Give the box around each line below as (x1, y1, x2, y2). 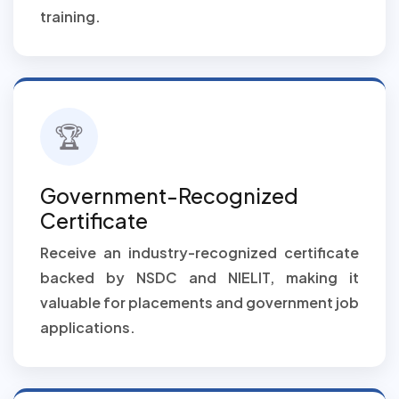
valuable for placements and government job (40, 293, 359, 312)
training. (40, 7, 101, 26)
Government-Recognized (40, 183, 298, 208)
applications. (40, 318, 135, 337)
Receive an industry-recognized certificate (40, 243, 359, 262)
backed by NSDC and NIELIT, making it (40, 268, 359, 287)
